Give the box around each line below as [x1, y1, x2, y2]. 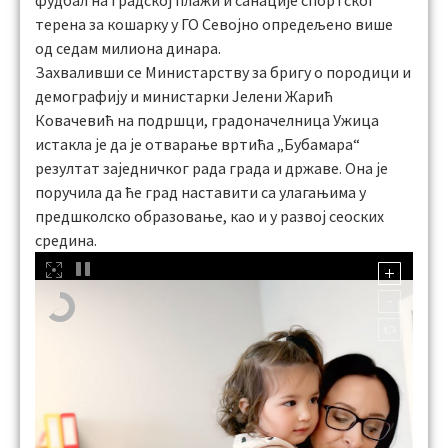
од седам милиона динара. [35, 38, 221, 58]
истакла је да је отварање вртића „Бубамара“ [35, 134, 360, 154]
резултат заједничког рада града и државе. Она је [35, 158, 388, 178]
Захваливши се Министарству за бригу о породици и [35, 62, 411, 82]
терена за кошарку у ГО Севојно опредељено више [35, 14, 393, 34]
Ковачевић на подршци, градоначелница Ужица [35, 110, 379, 130]
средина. [35, 230, 97, 250]
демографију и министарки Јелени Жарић [35, 86, 333, 106]
